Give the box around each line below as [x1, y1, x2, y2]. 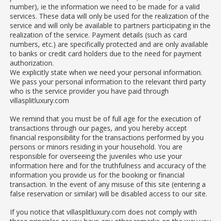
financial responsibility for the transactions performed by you [10, 132, 204, 142]
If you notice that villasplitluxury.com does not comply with [10, 207, 197, 217]
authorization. [10, 58, 54, 68]
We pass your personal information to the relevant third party [10, 76, 206, 86]
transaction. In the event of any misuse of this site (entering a [10, 179, 206, 189]
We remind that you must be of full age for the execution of [10, 113, 201, 123]
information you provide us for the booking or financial [10, 170, 184, 180]
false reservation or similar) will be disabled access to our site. [10, 188, 207, 198]
